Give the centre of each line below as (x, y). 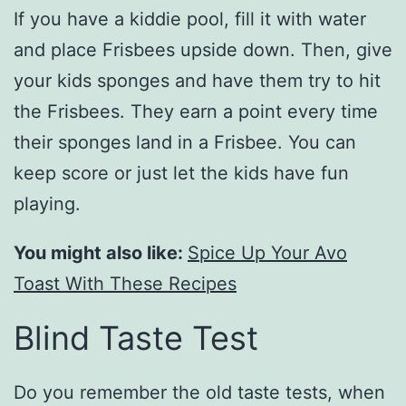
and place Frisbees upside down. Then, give (203, 50)
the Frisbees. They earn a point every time (196, 112)
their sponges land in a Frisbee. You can (185, 143)
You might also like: (101, 253)
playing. (47, 204)
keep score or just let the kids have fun (181, 174)
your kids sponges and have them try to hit (197, 81)
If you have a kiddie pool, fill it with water (190, 19)
